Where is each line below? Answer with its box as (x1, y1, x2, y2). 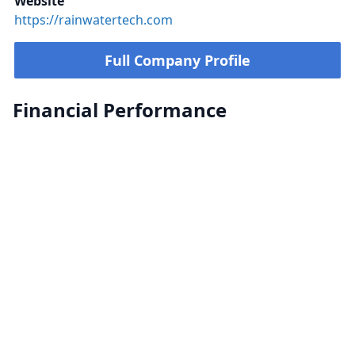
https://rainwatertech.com (14, 11, 173, 29)
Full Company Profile (105, 51, 250, 70)
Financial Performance (13, 97, 227, 123)
